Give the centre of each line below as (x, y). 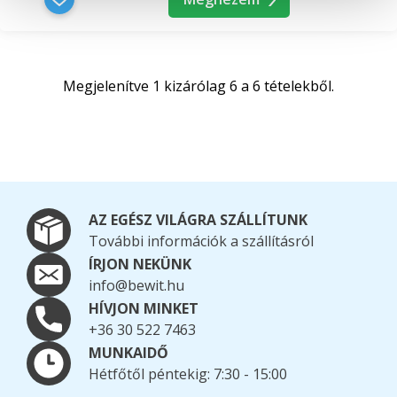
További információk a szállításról (201, 241)
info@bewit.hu (136, 286)
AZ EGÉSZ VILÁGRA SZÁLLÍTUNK (198, 220)
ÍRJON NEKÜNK (140, 265)
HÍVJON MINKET (144, 309)
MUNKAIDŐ (128, 353)
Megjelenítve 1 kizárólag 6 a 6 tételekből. (198, 86)
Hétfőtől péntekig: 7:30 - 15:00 (188, 374)
